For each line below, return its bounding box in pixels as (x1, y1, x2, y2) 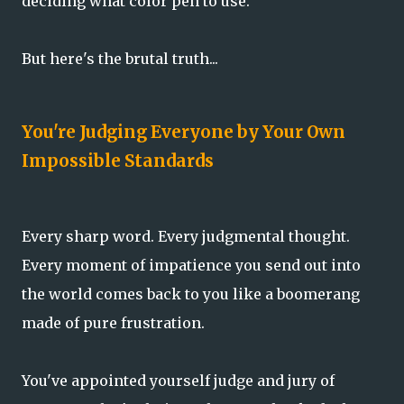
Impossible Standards (22, 151, 214, 172)
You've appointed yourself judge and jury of (22, 372, 335, 390)
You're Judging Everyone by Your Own (22, 122, 345, 143)
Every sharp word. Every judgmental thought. (22, 227, 350, 246)
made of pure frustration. (22, 314, 205, 333)
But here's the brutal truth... (22, 49, 218, 68)
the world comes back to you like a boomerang (22, 285, 360, 304)
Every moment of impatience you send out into (22, 256, 361, 275)
